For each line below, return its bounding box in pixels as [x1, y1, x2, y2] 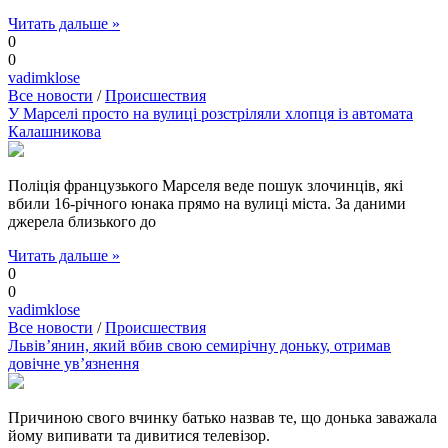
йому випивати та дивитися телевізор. [8, 427, 270, 444]
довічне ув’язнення [8, 355, 139, 372]
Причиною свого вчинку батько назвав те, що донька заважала [8, 409, 437, 426]
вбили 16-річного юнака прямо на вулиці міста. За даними [8, 195, 406, 212]
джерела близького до [8, 213, 156, 230]
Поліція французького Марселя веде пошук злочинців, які [8, 177, 403, 194]
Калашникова [8, 123, 101, 140]
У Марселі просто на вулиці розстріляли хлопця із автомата [8, 105, 413, 122]
